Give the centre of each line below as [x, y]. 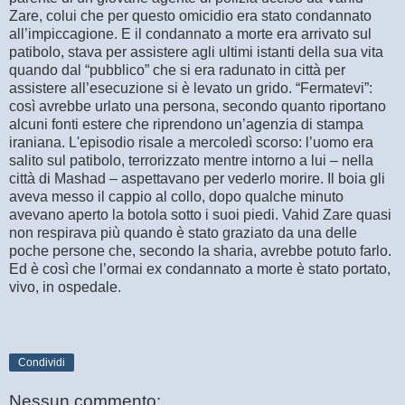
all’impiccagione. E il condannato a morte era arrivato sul [190, 34]
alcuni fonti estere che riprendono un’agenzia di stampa [186, 125]
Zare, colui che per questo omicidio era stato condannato [190, 16]
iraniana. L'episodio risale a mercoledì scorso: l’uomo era [191, 143]
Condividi [42, 363]
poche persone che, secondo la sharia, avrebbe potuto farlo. [200, 251]
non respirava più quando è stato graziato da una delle [183, 233]
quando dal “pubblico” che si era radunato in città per [177, 71]
